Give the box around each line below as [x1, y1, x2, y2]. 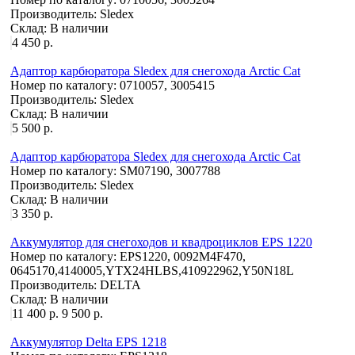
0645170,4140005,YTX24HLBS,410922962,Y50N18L [10, 263, 294, 277]
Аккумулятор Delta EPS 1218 [10, 334, 166, 349]
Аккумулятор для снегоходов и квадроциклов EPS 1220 [10, 235, 312, 249]
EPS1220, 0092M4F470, [120, 249, 246, 263]
